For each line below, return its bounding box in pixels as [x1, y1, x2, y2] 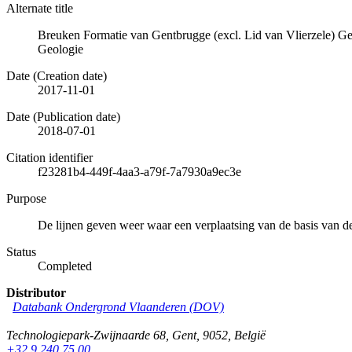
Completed [38, 258, 92, 273]
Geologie [38, 42, 83, 56]
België [234, 328, 266, 342]
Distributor [6, 285, 66, 299]
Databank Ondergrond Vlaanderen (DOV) [13, 299, 224, 313]
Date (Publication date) [6, 109, 120, 123]
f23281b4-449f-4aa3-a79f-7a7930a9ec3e [38, 164, 241, 178]
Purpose [6, 191, 46, 205]
